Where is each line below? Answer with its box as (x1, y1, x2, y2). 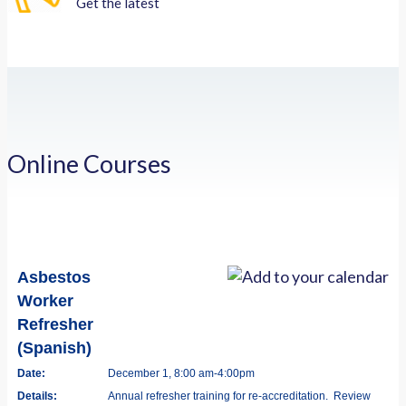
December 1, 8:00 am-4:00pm (108, 366, 255, 380)
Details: (17, 389, 57, 402)
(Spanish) (17, 338, 92, 357)
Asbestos (17, 267, 91, 286)
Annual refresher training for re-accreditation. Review (108, 389, 371, 402)
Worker (17, 291, 73, 310)
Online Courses (7, 149, 171, 179)
